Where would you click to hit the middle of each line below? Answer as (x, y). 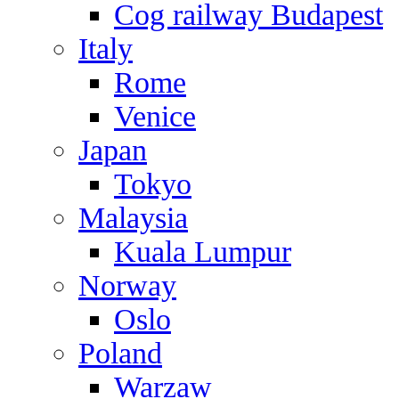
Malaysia (133, 218)
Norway (127, 285)
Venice (155, 116)
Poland (120, 353)
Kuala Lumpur (203, 252)
